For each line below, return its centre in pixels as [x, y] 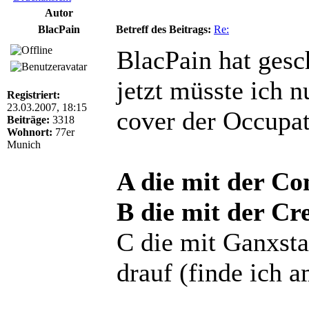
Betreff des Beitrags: [163, 29]
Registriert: [33, 94]
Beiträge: [28, 119]
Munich [24, 144]
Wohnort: [30, 132]
